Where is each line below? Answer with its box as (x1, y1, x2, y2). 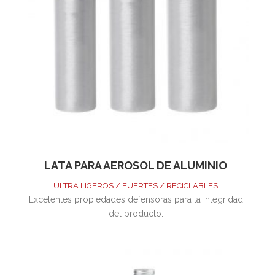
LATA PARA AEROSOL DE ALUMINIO (44, 159, 227, 172)
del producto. (108, 209, 163, 219)
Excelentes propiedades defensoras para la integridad (28, 195, 243, 204)
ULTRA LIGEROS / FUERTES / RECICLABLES (53, 181, 218, 190)
